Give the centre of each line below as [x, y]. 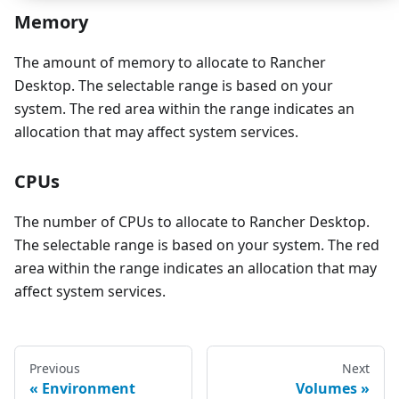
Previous [55, 369]
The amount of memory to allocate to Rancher [170, 63]
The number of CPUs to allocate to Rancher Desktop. [192, 222]
